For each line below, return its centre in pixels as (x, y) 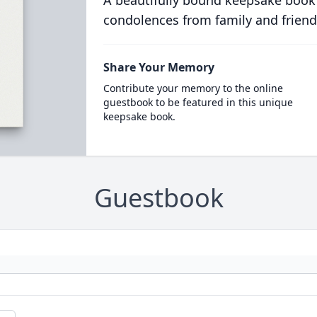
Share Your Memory (158, 67)
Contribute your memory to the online (193, 88)
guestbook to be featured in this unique (198, 102)
